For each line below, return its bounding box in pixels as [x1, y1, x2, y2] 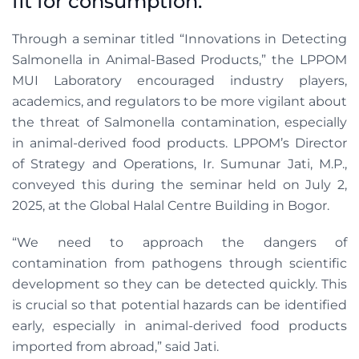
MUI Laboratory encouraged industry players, [12, 73, 347, 88]
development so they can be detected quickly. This [12, 276, 347, 292]
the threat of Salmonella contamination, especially [12, 115, 347, 130]
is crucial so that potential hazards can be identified [12, 297, 347, 313]
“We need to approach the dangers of [12, 235, 347, 250]
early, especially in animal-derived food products [12, 318, 347, 333]
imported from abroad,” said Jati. [12, 339, 222, 354]
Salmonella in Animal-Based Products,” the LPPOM [12, 52, 347, 67]
